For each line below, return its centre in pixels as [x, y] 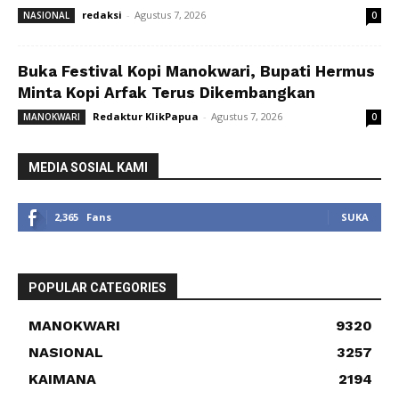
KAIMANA [62, 379]
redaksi [102, 14]
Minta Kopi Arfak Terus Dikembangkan [167, 92]
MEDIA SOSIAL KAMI [88, 167]
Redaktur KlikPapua [146, 116]
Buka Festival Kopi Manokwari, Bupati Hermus [196, 71]
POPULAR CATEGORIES [98, 287]
